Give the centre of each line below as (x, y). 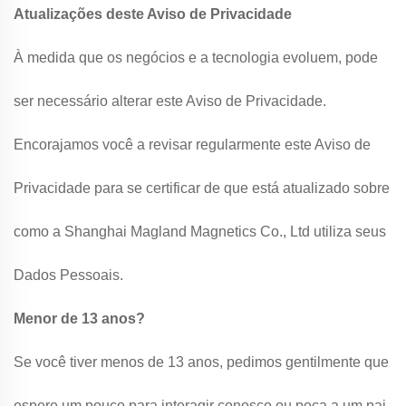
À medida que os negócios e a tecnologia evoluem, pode (196, 58)
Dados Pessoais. (68, 275)
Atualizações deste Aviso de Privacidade (153, 14)
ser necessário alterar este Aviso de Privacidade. (170, 101)
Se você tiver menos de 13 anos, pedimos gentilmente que (201, 362)
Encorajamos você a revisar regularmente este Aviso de (192, 145)
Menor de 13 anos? (79, 319)
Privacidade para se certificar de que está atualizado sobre (202, 188)
